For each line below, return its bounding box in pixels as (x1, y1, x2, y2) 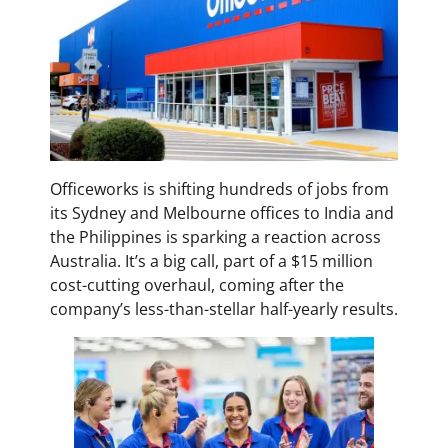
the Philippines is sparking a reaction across (50, 226, 381, 248)
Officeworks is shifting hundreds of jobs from (50, 178, 389, 200)
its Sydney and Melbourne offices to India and (50, 202, 394, 224)
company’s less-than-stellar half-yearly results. (50, 298, 398, 320)
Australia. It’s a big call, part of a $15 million (50, 250, 373, 272)
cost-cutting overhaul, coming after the (50, 274, 344, 296)
